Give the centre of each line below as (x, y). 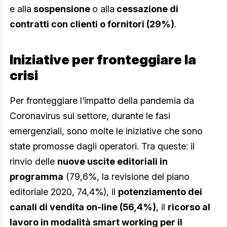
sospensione (62, 9)
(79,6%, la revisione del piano (126, 176)
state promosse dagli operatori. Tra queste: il (102, 146)
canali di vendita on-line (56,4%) (83, 207)
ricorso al (189, 207)
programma (36, 176)
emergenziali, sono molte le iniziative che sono (106, 131)
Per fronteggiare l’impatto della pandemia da (102, 100)
